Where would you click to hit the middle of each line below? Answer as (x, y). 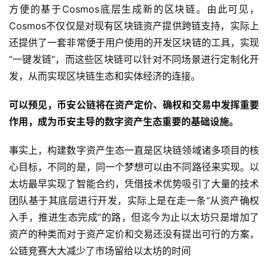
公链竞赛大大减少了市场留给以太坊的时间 (100, 251)
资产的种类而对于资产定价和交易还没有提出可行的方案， (134, 234)
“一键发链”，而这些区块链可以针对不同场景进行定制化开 (134, 60)
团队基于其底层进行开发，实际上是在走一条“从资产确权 (134, 201)
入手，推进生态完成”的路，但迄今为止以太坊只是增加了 (134, 217)
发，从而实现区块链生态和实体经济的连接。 (105, 76)
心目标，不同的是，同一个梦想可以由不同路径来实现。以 (134, 167)
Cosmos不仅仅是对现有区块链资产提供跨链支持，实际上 (134, 26)
